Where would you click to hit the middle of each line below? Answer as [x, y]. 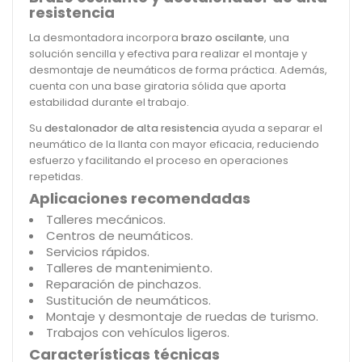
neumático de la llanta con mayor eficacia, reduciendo [174, 144]
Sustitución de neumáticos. [128, 300]
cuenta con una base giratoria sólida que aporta [158, 86]
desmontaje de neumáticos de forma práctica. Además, [178, 69]
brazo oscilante [223, 37]
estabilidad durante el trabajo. [109, 102]
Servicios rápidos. [98, 251]
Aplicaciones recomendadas [140, 198]
